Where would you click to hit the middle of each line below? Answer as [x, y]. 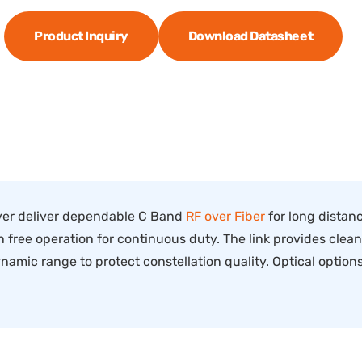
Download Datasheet [250, 36]
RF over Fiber [225, 216]
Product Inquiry [81, 36]
